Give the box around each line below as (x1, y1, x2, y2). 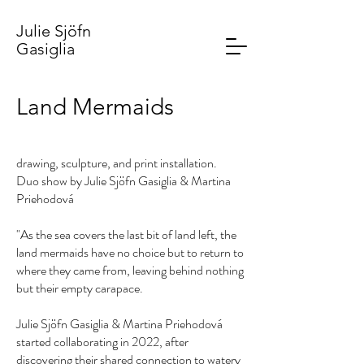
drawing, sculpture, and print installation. (16, 154, 217, 172)
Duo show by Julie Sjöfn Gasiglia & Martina (16, 171, 231, 190)
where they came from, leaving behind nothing (16, 261, 244, 279)
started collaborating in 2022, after (16, 332, 188, 351)
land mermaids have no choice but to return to (16, 243, 244, 262)
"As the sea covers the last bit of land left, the (16, 225, 236, 244)
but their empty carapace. (16, 279, 143, 297)
